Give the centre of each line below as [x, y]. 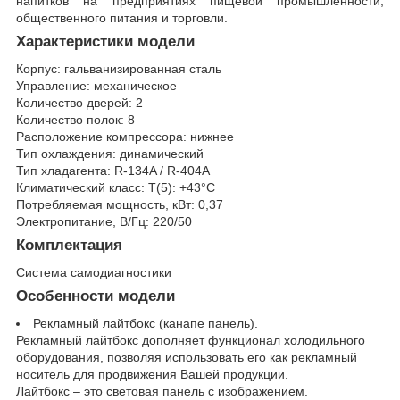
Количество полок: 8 [75, 120]
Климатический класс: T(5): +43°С [116, 188]
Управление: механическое [96, 86]
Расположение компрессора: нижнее [125, 137]
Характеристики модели [105, 42]
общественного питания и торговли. [122, 18]
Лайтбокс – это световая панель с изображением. [162, 391]
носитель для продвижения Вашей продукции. [152, 374]
